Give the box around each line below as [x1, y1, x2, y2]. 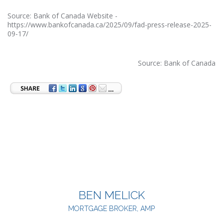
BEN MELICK [78, 188, 145, 202]
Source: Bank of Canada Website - [7, 10, 117, 20]
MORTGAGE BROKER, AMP [68, 204, 155, 213]
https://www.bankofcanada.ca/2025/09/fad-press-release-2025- [7, 19, 212, 29]
